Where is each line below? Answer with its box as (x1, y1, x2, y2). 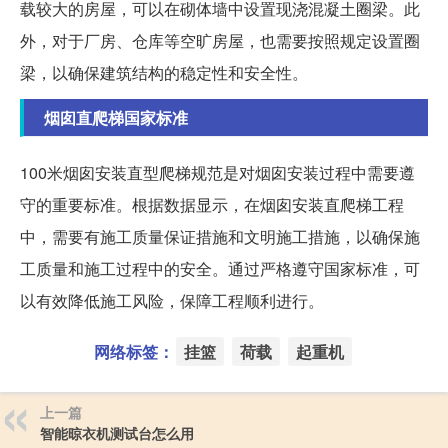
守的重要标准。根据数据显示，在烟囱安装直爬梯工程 (20, 193, 404, 217)
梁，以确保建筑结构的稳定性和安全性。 (20, 61, 308, 85)
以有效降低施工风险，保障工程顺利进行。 (20, 289, 324, 313)
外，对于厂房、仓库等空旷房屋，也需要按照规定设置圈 (20, 29, 420, 53)
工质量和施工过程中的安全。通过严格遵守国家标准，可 (20, 257, 420, 281)
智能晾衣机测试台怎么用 (40, 423, 194, 444)
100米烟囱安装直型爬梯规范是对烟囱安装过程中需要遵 (20, 161, 415, 185)
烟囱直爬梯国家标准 (44, 106, 188, 130)
